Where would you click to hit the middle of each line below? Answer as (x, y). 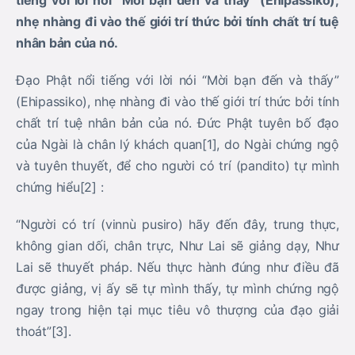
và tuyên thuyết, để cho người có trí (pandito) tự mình (177, 166)
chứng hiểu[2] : (60, 187)
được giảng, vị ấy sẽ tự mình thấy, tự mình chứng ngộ (177, 288)
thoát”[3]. (44, 331)
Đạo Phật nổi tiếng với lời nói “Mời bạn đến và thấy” (177, 80)
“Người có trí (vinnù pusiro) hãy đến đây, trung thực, (177, 224)
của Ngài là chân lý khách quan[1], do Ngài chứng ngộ (177, 144)
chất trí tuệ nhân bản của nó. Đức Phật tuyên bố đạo (177, 123)
